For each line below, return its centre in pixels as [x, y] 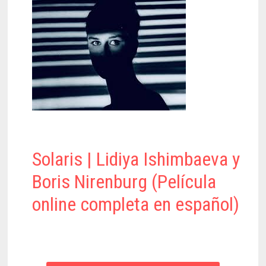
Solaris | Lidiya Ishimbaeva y [136, 159]
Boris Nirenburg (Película [124, 181]
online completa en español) [136, 204]
